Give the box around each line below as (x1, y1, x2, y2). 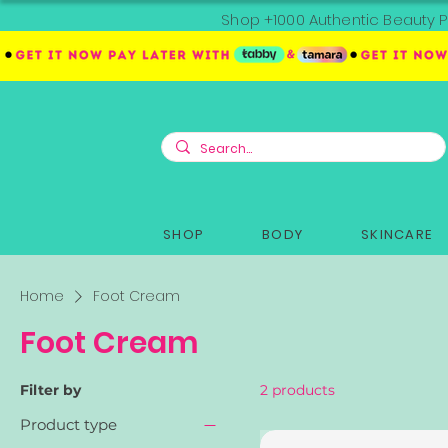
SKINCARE (360, 224, 433, 244)
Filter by (20, 380, 81, 399)
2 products (260, 380, 335, 399)
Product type (20, 414, 117, 434)
